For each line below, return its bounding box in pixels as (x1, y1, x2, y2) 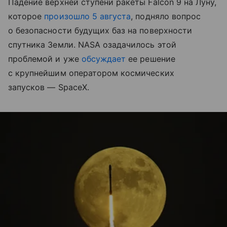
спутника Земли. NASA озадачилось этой (8, 39, 176, 50)
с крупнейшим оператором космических (8, 67, 174, 78)
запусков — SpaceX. (8, 82, 89, 92)
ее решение (126, 53, 175, 64)
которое (8, 11, 45, 21)
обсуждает (81, 53, 126, 64)
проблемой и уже (8, 53, 82, 64)
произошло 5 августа (44, 11, 131, 21)
